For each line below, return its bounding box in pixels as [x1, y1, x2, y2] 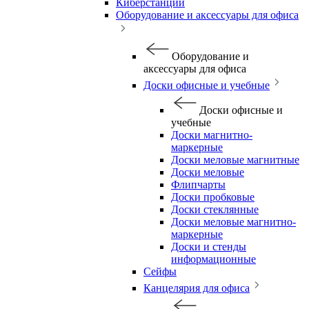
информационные [171, 253, 256, 265]
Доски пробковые [171, 191, 255, 203]
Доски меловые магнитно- [171, 216, 296, 228]
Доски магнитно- [171, 129, 252, 141]
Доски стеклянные [171, 203, 259, 215]
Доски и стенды [171, 241, 246, 252]
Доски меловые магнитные [171, 154, 299, 166]
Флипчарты [171, 179, 226, 190]
